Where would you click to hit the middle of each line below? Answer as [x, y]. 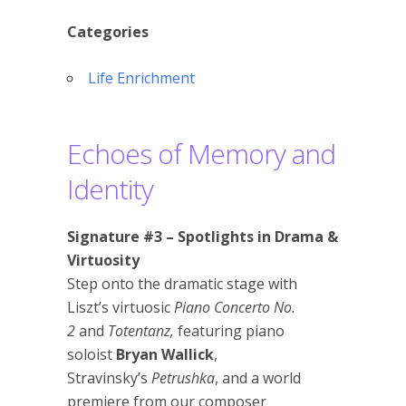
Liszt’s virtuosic [121, 307]
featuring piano [229, 331]
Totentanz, [141, 331]
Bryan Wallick [165, 354]
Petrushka [183, 378]
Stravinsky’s [109, 378]
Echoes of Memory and [201, 154]
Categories [108, 32]
